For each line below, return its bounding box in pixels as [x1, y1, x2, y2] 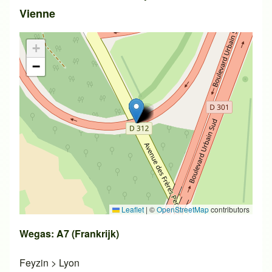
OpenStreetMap [157, 203, 209, 214]
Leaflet [120, 203, 144, 214]
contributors [209, 203, 250, 214]
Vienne [19, 5, 55, 21]
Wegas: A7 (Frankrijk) [19, 226, 119, 240]
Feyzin [19, 255, 49, 270]
